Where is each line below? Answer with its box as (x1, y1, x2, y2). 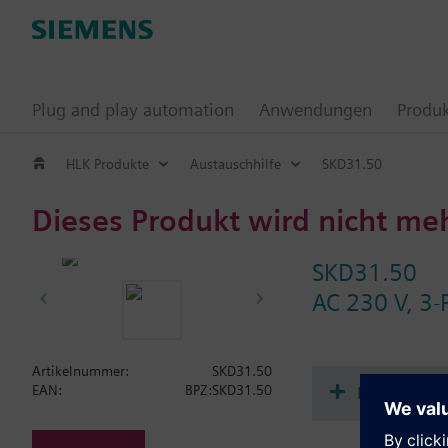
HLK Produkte (66, 155, 149, 172)
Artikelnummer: (32, 363, 129, 379)
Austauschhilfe (190, 155, 281, 172)
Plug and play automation (32, 99, 234, 120)
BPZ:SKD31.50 (185, 382, 272, 398)
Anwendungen (259, 99, 372, 120)
